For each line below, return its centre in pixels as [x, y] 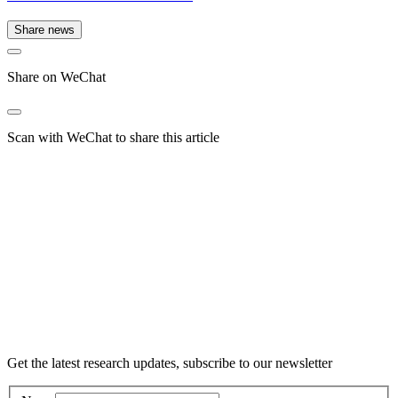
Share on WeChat [56, 77]
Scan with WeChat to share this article [113, 138]
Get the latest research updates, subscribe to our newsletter [170, 363]
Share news [44, 30]
